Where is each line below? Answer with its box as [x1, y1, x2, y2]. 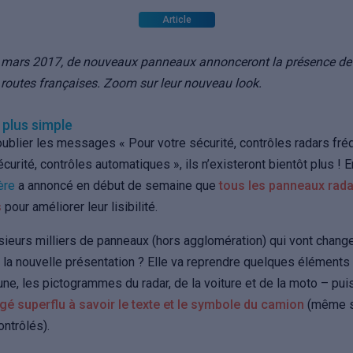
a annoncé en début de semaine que [15, 178, 219, 193]
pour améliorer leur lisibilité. [2, 199, 158, 214]
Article [162, 14, 191, 25]
